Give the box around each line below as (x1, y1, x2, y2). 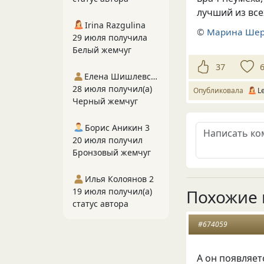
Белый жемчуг (72, 44, 131, 55)
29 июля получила (72, 32, 147, 43)
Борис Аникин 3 (85, 122, 150, 133)
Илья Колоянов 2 (85, 173, 154, 184)
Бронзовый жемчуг (72, 147, 151, 158)
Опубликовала (193, 85, 247, 96)
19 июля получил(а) (72, 186, 152, 197)
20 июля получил (72, 134, 143, 146)
